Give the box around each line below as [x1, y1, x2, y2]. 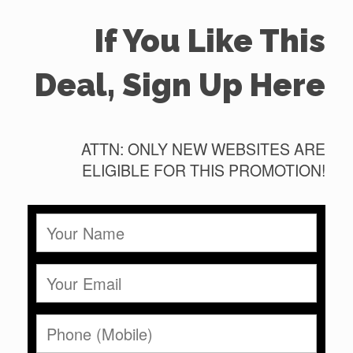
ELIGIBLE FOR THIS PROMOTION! [82, 159, 325, 181]
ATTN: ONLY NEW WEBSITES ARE [81, 138, 325, 160]
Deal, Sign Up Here [35, 66, 325, 103]
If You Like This [95, 22, 325, 59]
